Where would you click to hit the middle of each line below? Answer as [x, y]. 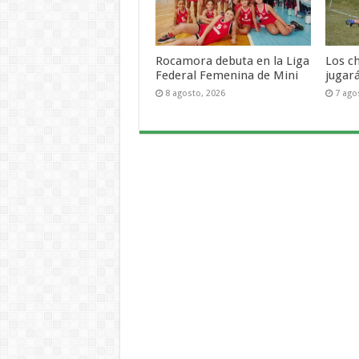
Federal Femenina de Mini [226, 75]
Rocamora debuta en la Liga [232, 61]
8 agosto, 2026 [195, 93]
